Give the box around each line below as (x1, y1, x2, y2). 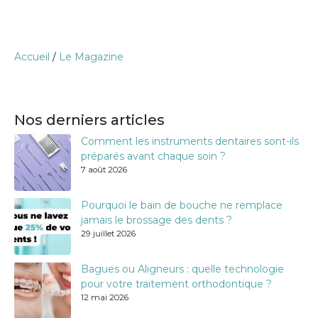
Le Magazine (59, 50, 124, 63)
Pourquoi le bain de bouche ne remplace (81, 198, 283, 212)
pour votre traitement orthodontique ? (81, 277, 272, 290)
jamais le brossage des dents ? (81, 213, 232, 226)
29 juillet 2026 (81, 228, 136, 238)
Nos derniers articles (14, 111, 165, 128)
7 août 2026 (81, 164, 127, 175)
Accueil (14, 50, 53, 63)
